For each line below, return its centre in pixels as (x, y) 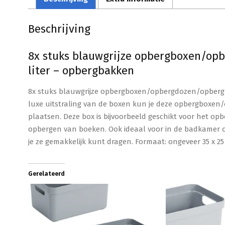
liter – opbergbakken (81, 71)
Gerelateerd (46, 174)
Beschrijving (59, 29)
